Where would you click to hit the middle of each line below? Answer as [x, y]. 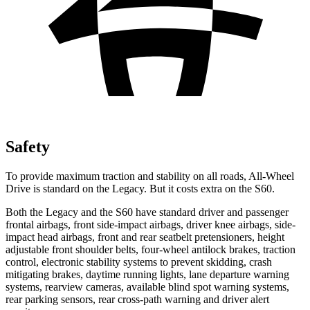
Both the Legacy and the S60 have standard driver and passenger [147, 212]
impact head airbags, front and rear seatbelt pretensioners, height [145, 237]
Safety [28, 146]
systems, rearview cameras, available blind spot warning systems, [147, 286]
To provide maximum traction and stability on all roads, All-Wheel [150, 176]
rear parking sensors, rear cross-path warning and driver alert [137, 299]
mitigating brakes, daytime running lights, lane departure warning [147, 274]
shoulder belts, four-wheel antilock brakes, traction [185, 249]
